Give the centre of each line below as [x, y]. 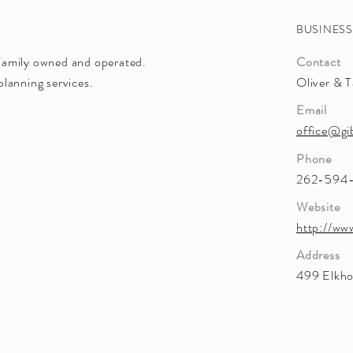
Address [318, 255]
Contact [319, 62]
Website [318, 207]
